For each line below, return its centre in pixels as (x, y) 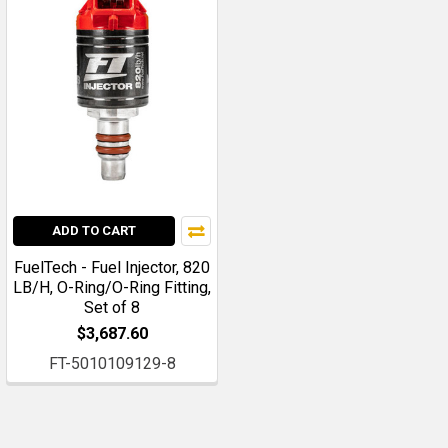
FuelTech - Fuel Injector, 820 (112, 267)
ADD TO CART (94, 230)
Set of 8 (112, 307)
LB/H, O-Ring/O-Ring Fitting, (112, 287)
